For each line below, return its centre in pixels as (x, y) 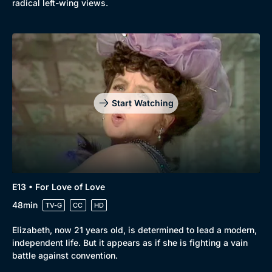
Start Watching (142, 103)
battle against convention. (65, 255)
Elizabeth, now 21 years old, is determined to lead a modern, (134, 229)
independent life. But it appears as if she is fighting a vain (130, 242)
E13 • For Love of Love (59, 186)
